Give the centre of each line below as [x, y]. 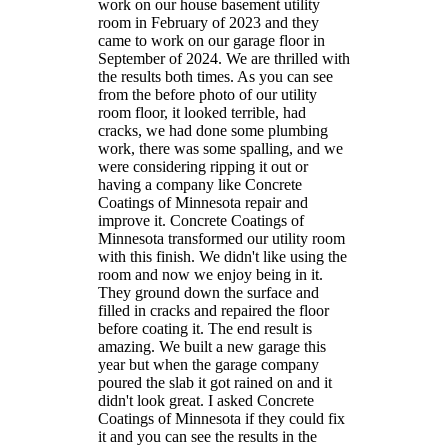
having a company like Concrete [200, 185]
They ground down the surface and [208, 293]
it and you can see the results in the [207, 437]
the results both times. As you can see [215, 77]
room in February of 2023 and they [208, 23]
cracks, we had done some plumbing [213, 131]
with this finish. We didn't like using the [222, 257]
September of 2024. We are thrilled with [224, 59]
